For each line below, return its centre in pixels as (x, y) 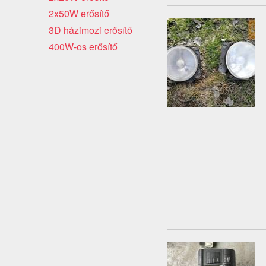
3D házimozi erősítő (91, 30)
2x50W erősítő (79, 13)
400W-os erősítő (83, 46)
